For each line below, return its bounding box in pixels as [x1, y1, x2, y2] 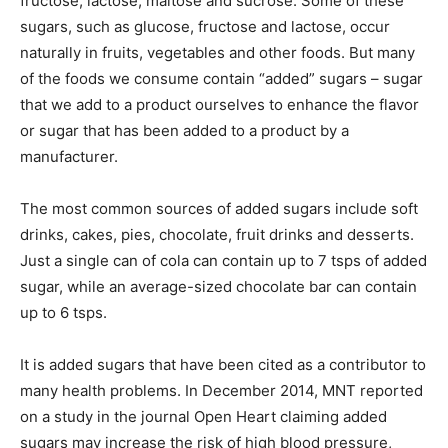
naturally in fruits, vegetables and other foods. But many [20, 43, 415, 62]
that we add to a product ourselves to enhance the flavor [20, 95, 419, 114]
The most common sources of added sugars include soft [20, 199, 418, 218]
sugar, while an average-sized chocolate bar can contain [20, 277, 417, 296]
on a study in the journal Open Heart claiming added [20, 407, 387, 426]
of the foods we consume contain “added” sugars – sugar [20, 69, 423, 88]
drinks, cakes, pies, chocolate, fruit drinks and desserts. [20, 225, 414, 244]
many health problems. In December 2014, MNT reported [20, 381, 423, 400]
